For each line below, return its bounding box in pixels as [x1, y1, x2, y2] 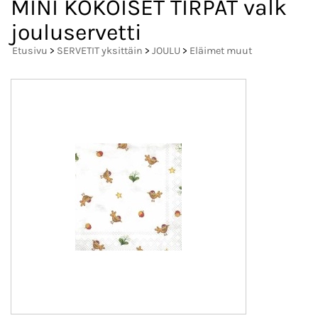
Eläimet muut [190, 45, 252, 57]
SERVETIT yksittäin [57, 45, 143, 57]
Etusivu [12, 45, 48, 57]
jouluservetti [11, 19, 142, 46]
